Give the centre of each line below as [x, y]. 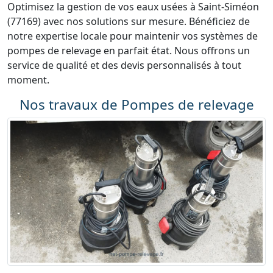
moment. [28, 80]
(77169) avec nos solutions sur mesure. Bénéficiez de [129, 21]
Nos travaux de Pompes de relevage [136, 105]
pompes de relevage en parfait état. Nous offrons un [129, 51]
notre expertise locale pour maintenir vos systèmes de [133, 36]
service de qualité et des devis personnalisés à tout [124, 65]
